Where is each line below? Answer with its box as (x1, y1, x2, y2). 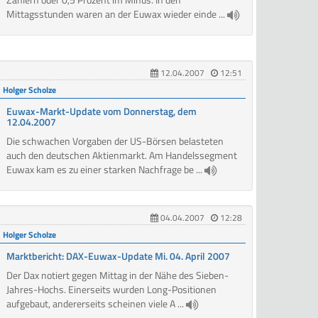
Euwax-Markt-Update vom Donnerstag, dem (6, 104, 197, 119)
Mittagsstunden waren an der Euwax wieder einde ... (6, 6, 228, 22)
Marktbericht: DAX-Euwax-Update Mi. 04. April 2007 (6, 248, 231, 264)
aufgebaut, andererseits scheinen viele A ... (6, 296, 187, 312)
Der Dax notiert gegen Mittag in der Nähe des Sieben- (6, 268, 229, 283)
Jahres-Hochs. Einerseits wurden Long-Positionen (6, 282, 217, 297)
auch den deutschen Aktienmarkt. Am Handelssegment (6, 148, 238, 163)
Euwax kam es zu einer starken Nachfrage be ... (6, 162, 205, 177)
